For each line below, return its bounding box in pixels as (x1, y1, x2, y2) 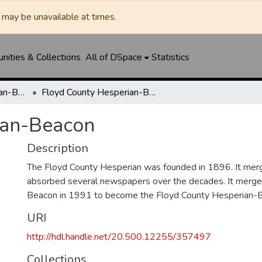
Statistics (151, 51, 189, 64)
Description (27, 140, 88, 156)
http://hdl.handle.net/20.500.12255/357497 (27, 230, 211, 243)
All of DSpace (85, 51, 142, 64)
